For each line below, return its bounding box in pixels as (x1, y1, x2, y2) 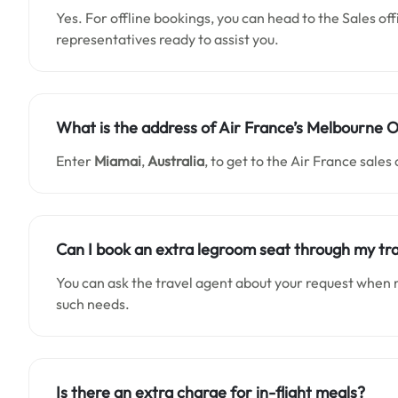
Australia (147, 152, 204, 170)
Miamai (94, 152, 141, 170)
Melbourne (306, 117, 386, 138)
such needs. (56, 295, 132, 313)
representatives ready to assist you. (56, 30, 279, 48)
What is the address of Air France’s (56, 117, 306, 138)
